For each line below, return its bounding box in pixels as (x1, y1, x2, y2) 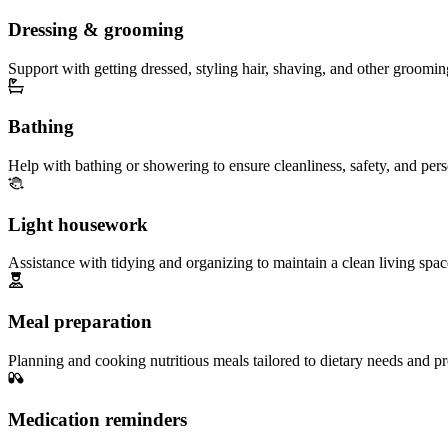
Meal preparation (8, 311, 152, 333)
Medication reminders (8, 408, 187, 430)
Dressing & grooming (8, 18, 184, 40)
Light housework (8, 213, 148, 235)
